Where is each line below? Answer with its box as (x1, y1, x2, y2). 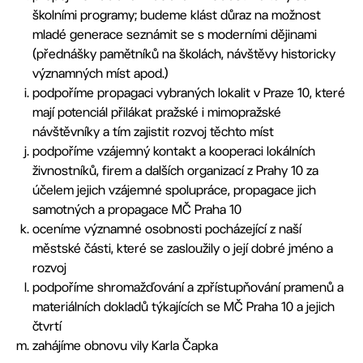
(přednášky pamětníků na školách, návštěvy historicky (32, 46, 335, 62)
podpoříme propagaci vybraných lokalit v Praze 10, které (32, 85, 345, 100)
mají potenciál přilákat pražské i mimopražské (32, 105, 281, 120)
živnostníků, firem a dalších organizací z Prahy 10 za (32, 163, 318, 178)
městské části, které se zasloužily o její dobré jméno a (32, 241, 333, 256)
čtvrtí (32, 318, 75, 334)
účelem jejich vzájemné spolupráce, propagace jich (32, 182, 316, 198)
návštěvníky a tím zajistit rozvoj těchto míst (32, 124, 274, 139)
